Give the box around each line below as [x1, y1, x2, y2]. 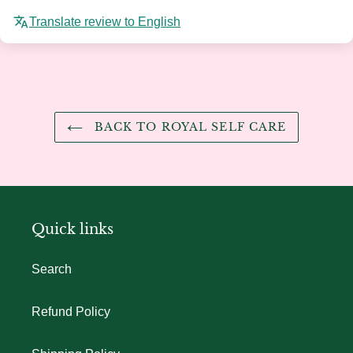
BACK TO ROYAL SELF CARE [90, 120, 287, 135]
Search [32, 262, 72, 276]
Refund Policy [32, 304, 110, 318]
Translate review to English [29, 15, 180, 29]
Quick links [32, 221, 113, 239]
